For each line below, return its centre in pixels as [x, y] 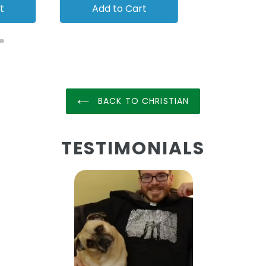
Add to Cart [119, 9]
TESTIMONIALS [133, 149]
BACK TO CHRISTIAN [142, 101]
